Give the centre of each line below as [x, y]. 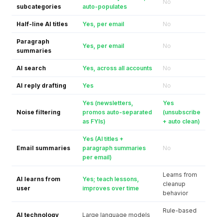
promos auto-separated [117, 112]
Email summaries [43, 148]
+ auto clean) [181, 121]
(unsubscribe [182, 112]
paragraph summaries [114, 148]
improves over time [111, 188]
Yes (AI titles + [103, 139]
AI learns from [39, 179]
